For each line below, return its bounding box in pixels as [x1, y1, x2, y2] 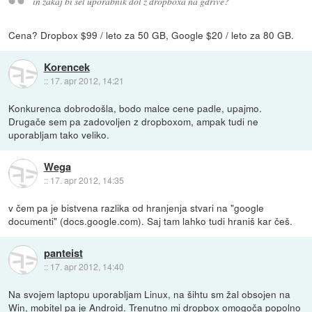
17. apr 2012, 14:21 [49, 74, 124, 86]
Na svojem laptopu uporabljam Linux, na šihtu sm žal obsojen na [8, 287, 291, 302]
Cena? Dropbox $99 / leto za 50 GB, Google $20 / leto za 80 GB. [8, 28, 295, 42]
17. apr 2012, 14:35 [49, 173, 124, 186]
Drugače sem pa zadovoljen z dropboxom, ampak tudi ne [8, 114, 259, 129]
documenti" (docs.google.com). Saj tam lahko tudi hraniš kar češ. [8, 214, 293, 228]
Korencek [43, 58, 90, 75]
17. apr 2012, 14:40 [49, 260, 124, 272]
